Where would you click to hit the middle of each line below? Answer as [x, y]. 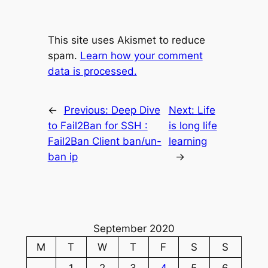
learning [188, 141]
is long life [193, 126]
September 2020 [134, 229]
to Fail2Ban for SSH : [98, 126]
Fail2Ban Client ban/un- [104, 141]
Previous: [87, 110]
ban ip [63, 157]
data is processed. [92, 71]
